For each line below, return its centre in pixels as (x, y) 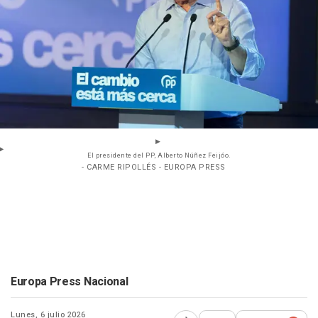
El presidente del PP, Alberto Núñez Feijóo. (159, 156)
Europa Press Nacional (70, 282)
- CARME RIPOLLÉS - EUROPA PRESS (154, 168)
